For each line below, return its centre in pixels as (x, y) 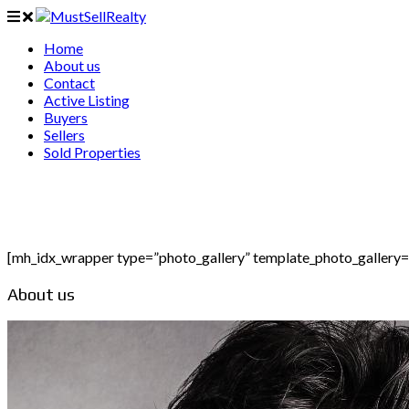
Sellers (64, 135)
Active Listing (87, 100)
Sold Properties (92, 152)
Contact (69, 83)
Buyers (66, 117)
